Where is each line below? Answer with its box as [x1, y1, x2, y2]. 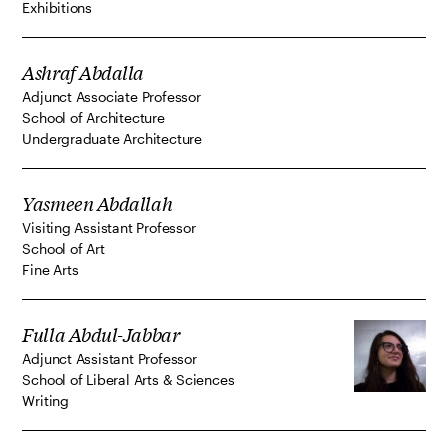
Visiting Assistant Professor [22, 219, 196, 237]
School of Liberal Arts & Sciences [22, 371, 235, 389]
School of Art [22, 240, 105, 258]
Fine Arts [22, 261, 79, 279]
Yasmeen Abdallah [22, 190, 173, 217]
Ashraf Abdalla [22, 59, 145, 86]
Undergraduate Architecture [22, 130, 202, 148]
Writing [22, 392, 69, 410]
